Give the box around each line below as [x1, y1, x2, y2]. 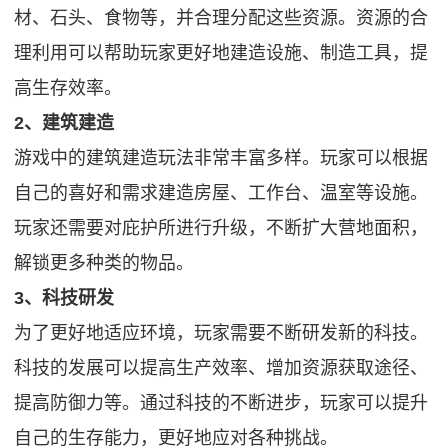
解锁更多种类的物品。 [14, 253, 195, 274]
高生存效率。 [14, 78, 123, 99]
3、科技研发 [14, 288, 115, 309]
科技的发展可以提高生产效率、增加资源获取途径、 [14, 358, 429, 379]
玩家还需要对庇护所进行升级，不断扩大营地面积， [14, 218, 429, 239]
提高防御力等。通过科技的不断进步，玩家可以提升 [14, 393, 429, 414]
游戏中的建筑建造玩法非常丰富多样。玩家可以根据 [14, 148, 429, 169]
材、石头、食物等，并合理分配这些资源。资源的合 [14, 8, 429, 29]
